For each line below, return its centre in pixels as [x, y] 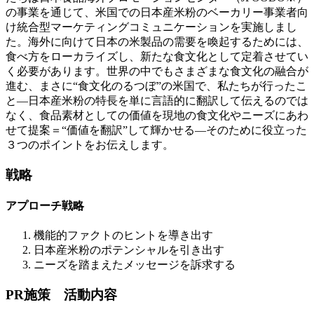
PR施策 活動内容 [61, 294]
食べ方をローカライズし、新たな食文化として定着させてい [157, 56]
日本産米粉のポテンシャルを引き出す [129, 250]
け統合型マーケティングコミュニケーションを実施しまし [151, 27]
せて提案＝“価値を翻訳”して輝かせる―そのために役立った [156, 130]
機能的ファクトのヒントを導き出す [123, 235]
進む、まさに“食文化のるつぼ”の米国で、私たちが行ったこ [156, 86]
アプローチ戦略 [45, 205]
